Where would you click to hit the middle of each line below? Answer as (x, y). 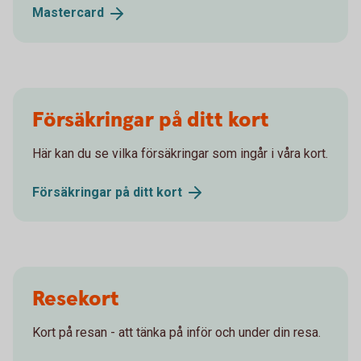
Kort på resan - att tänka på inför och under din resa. (176, 333)
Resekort (76, 300)
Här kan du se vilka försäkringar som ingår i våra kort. (180, 153)
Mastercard (68, 12)
